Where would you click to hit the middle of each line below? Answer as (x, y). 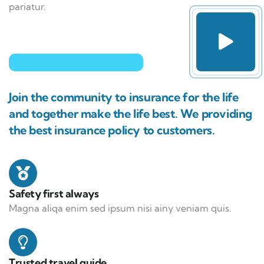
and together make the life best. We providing (131, 113)
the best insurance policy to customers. (112, 130)
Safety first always (54, 193)
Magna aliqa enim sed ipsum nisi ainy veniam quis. (120, 208)
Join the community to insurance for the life (124, 97)
